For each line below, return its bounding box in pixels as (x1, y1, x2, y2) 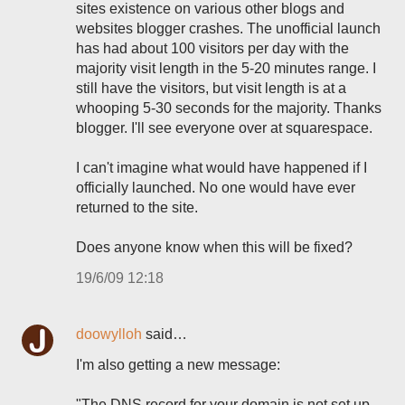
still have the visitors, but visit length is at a (76, 80, 346, 96)
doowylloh (76, 326, 142, 342)
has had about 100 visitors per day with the (76, 41, 349, 56)
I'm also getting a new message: (76, 357, 280, 372)
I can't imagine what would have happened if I (76, 160, 367, 175)
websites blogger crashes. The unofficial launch (76, 21, 381, 36)
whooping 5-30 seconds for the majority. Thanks (76, 100, 381, 116)
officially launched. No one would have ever (76, 180, 355, 195)
